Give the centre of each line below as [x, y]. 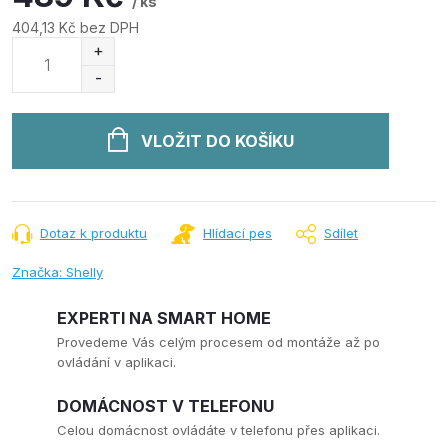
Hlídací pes [237, 233]
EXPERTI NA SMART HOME [164, 318]
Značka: [39, 272]
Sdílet [341, 233]
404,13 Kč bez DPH [75, 27]
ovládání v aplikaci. [116, 362]
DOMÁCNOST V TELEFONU [165, 406]
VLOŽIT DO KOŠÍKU [217, 141]
